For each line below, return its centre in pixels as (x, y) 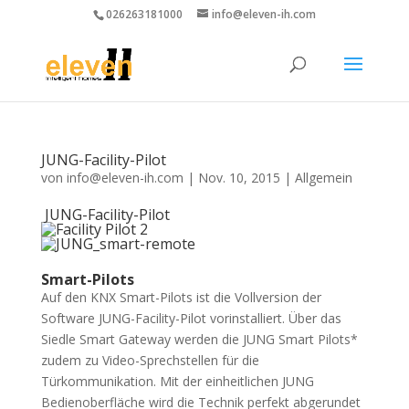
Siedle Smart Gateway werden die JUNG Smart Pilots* (199, 339)
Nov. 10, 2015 (239, 178)
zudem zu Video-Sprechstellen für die (150, 360)
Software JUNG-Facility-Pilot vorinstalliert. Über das (191, 318)
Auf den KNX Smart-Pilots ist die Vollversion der (181, 297)
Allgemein (323, 178)
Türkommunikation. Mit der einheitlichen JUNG (177, 381)
